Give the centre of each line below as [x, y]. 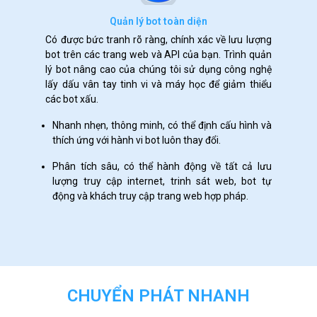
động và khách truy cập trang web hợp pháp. [151, 196]
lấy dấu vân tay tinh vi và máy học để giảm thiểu [158, 84]
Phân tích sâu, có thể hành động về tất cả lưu [162, 166]
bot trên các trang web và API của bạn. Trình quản [158, 54]
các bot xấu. [72, 99]
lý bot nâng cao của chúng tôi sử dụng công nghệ [158, 69]
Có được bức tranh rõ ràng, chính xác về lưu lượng [158, 40]
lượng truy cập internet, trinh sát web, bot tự [162, 181]
